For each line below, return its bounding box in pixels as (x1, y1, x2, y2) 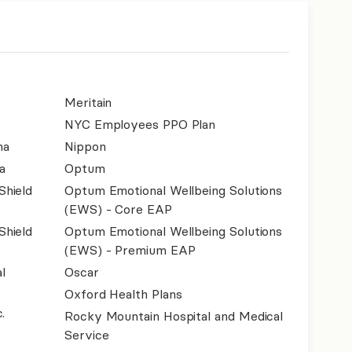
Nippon (64, 138, 106, 154)
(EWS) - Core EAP (64, 201, 172, 217)
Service (64, 327, 109, 343)
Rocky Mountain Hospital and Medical (64, 308, 284, 324)
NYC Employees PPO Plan (64, 116, 216, 132)
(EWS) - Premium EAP (64, 242, 196, 258)
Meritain (64, 94, 112, 110)
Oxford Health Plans (64, 286, 182, 302)
